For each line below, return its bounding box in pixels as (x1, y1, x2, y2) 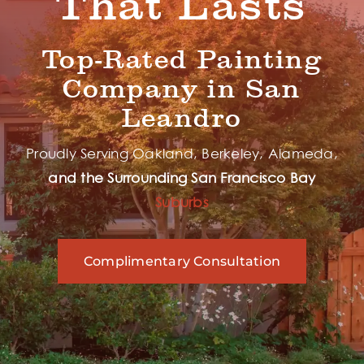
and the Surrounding (48, 168, 188, 188)
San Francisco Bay (191, 168, 316, 188)
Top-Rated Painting (41, 45, 323, 76)
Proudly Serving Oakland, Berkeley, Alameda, (26, 144, 338, 164)
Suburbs (155, 193, 209, 213)
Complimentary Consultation (83, 253, 281, 270)
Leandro (121, 104, 243, 134)
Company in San (63, 75, 301, 105)
